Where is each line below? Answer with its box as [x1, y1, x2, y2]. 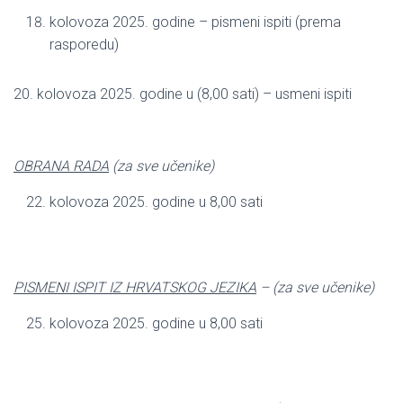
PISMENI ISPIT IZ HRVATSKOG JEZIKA [13, 278, 256, 296]
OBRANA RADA [13, 157, 109, 175]
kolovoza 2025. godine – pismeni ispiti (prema [49, 13, 341, 31]
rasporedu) [49, 35, 119, 53]
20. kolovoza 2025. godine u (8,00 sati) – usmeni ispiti [13, 85, 352, 103]
